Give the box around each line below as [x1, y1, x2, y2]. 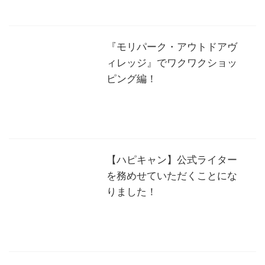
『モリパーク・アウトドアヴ [106, 38, 237, 53]
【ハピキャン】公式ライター [106, 151, 237, 166]
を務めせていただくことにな [106, 167, 237, 182]
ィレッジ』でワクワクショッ [106, 54, 237, 69]
